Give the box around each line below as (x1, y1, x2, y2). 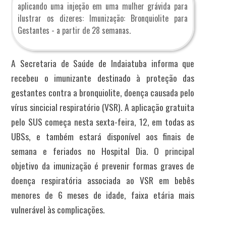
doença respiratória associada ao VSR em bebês (11, 173, 195, 187)
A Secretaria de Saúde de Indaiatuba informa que (11, 56, 195, 70)
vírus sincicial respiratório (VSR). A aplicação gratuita (11, 100, 195, 114)
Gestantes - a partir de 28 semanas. (18, 24, 131, 36)
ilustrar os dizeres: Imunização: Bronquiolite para (18, 12, 188, 24)
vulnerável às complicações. (11, 202, 105, 216)
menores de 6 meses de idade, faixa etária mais (11, 188, 195, 201)
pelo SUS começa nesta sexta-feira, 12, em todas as (11, 115, 195, 128)
